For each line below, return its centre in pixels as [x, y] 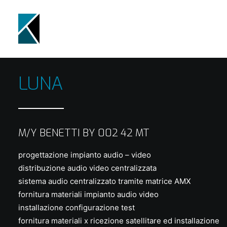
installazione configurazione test [77, 207]
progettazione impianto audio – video [85, 155]
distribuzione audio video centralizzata [87, 168]
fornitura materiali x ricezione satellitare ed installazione [119, 221]
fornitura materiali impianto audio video [88, 194]
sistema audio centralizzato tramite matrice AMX [105, 181]
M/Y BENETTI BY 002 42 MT [84, 133]
